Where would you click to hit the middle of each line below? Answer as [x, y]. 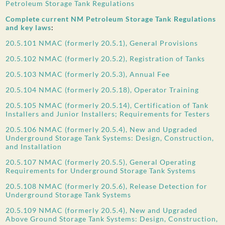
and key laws [29, 27]
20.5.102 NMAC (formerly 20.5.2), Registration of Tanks [105, 58]
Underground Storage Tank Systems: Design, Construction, [110, 138]
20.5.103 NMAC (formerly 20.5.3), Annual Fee [88, 74]
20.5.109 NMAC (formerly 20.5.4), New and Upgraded [102, 210]
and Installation [34, 146]
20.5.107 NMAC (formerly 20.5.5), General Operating [101, 162]
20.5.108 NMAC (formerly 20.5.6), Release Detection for [107, 186]
